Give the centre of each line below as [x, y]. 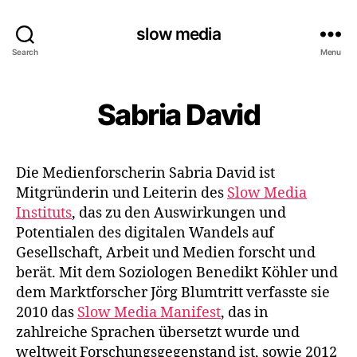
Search [25, 51]
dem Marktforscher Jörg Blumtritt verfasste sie [173, 293]
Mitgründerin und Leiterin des [122, 193]
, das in [245, 313]
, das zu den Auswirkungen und [179, 213]
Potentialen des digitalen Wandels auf [145, 233]
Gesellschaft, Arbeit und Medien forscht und [166, 253]
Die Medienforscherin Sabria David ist [145, 173]
